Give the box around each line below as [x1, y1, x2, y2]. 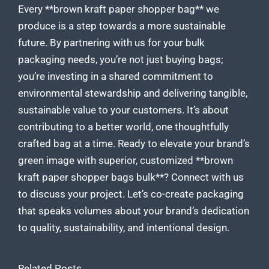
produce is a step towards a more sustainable [18, 20, 226, 32]
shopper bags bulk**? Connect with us [68, 171, 244, 184]
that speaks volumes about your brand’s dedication [18, 205, 249, 217]
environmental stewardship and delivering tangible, [18, 87, 247, 100]
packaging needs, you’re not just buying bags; [18, 53, 223, 66]
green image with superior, [18, 154, 140, 167]
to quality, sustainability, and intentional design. [18, 222, 229, 234]
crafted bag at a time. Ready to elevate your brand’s [18, 138, 250, 150]
